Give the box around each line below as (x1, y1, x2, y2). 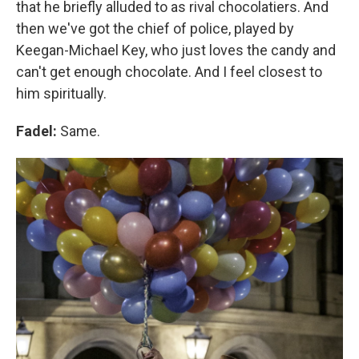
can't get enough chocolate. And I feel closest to (16, 63, 322, 81)
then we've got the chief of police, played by (16, 20, 294, 38)
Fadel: (16, 123, 57, 140)
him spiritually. (16, 85, 107, 103)
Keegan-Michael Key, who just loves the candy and (16, 42, 336, 59)
